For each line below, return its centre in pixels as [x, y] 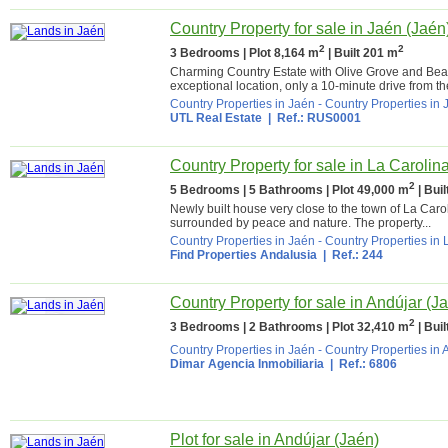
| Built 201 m [361, 53]
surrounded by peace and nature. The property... [300, 223]
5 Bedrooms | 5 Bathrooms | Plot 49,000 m [289, 190]
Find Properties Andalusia [243, 255]
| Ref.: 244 [350, 255]
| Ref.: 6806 [360, 364]
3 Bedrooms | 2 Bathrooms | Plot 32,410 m [289, 327]
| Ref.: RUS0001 [311, 118]
